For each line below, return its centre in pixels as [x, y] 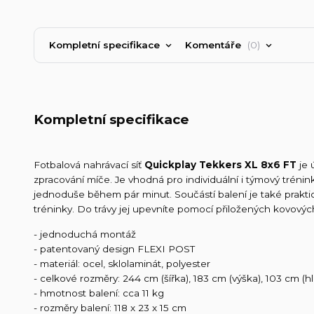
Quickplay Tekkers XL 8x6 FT [220, 164]
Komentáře [214, 45]
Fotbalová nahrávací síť [89, 164]
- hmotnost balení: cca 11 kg [99, 293]
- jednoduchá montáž [85, 234]
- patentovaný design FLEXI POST [114, 249]
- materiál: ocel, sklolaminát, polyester [122, 264]
